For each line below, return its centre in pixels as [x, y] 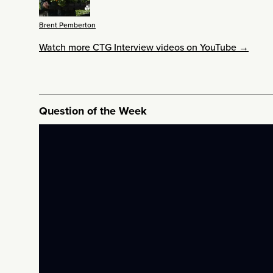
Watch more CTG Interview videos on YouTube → [144, 47]
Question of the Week [93, 111]
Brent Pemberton [67, 25]
